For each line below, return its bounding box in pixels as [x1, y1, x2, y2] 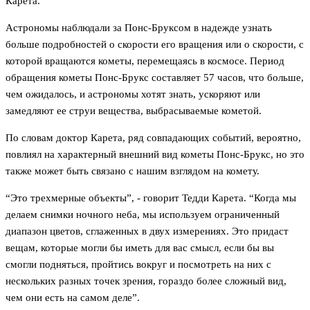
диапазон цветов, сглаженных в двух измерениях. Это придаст [6, 226, 289, 237]
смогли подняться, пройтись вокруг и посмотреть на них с [6, 259, 271, 271]
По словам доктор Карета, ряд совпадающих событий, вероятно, [6, 132, 301, 144]
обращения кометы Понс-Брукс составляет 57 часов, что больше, [6, 72, 304, 84]
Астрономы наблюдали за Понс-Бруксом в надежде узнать [6, 22, 272, 34]
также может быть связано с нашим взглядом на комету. [6, 165, 259, 177]
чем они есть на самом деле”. [6, 292, 140, 304]
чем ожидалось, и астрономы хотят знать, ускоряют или [6, 89, 260, 100]
